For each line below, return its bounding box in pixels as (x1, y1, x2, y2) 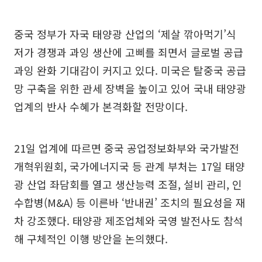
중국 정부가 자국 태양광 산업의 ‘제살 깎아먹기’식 (14, 26, 236, 42)
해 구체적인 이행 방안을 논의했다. (14, 231, 168, 246)
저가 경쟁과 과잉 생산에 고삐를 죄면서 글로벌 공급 (14, 44, 243, 60)
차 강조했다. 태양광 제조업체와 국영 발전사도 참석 (14, 213, 243, 228)
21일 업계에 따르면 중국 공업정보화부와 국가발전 (14, 140, 239, 156)
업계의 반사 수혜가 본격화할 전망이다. (14, 99, 188, 114)
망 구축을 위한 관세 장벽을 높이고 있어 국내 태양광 (14, 81, 246, 96)
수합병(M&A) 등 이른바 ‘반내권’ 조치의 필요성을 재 (14, 195, 246, 210)
